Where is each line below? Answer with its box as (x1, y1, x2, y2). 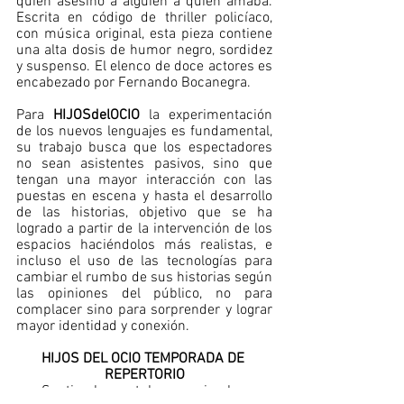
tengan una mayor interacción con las (16, 171, 272, 189)
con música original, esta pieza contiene (16, 25, 272, 43)
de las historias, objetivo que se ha (16, 204, 272, 222)
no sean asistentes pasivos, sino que (16, 155, 272, 173)
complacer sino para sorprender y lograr (16, 301, 272, 319)
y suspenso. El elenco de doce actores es (16, 58, 272, 76)
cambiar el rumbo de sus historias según (16, 269, 272, 287)
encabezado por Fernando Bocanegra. (16, 74, 251, 92)
